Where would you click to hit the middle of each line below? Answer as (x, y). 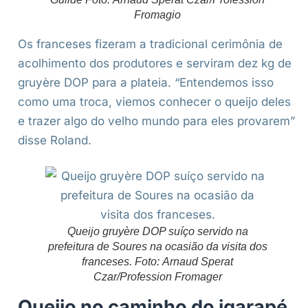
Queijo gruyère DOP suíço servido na (157, 232)
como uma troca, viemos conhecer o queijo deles (154, 102)
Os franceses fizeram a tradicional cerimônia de (150, 44)
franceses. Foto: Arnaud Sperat (157, 262)
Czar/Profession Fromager (157, 277)
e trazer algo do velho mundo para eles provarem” (156, 121)
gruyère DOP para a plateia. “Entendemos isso (146, 83)
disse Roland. (55, 141)
